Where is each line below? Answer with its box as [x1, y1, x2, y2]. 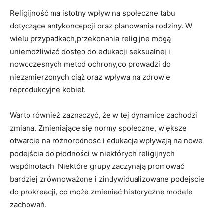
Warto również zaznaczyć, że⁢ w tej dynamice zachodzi [10, 110, 197, 120]
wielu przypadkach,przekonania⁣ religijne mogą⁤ [10, 33, 171, 43]
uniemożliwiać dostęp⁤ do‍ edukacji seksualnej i [10, 46, 170, 56]
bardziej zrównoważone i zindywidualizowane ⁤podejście [10, 174, 205, 184]
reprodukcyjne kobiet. [10, 84, 86, 94]
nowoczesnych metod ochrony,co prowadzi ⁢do [10, 59, 171, 69]
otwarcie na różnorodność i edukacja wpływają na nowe [10, 136, 203, 145]
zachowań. [10, 199, 47, 209]
